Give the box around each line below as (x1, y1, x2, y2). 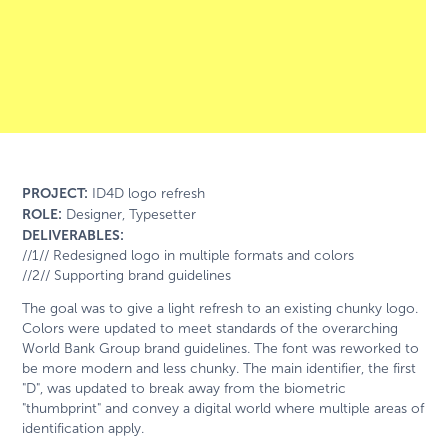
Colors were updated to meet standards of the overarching (22, 320, 399, 336)
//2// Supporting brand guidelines (22, 267, 232, 283)
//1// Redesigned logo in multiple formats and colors (22, 247, 355, 263)
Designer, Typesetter (62, 206, 197, 222)
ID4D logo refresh (88, 185, 206, 201)
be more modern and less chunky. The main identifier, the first (22, 360, 417, 376)
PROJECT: (22, 184, 89, 201)
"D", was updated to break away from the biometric (22, 380, 347, 396)
